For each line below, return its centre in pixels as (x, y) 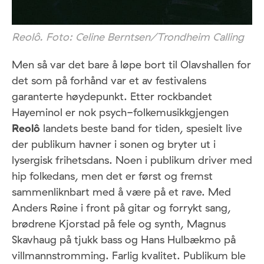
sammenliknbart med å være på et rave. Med (121, 192)
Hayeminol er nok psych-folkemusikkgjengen (120, 112)
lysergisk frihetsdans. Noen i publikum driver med (132, 160)
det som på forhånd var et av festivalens (109, 80)
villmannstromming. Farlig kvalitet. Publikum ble (129, 255)
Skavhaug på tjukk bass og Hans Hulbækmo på (124, 239)
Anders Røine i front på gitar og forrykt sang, (121, 207)
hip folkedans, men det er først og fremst (112, 176)
